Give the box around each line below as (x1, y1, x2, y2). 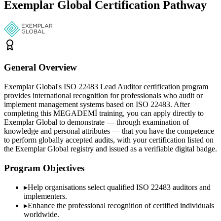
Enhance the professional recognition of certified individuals (28, 201, 214, 210)
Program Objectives (4, 162, 84, 173)
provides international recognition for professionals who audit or (4, 91, 203, 100)
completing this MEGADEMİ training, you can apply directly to (4, 109, 204, 117)
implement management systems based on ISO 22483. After (4, 100, 190, 109)
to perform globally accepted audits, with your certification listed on (4, 135, 214, 144)
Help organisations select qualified (28, 183, 136, 192)
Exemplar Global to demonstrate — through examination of (4, 117, 189, 126)
